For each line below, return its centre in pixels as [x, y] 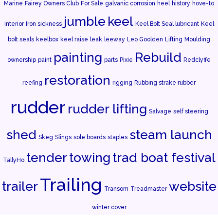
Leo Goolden [145, 39]
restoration [77, 80]
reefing [32, 82]
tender [46, 157]
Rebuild [158, 57]
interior [14, 24]
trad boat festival [164, 157]
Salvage [160, 111]
